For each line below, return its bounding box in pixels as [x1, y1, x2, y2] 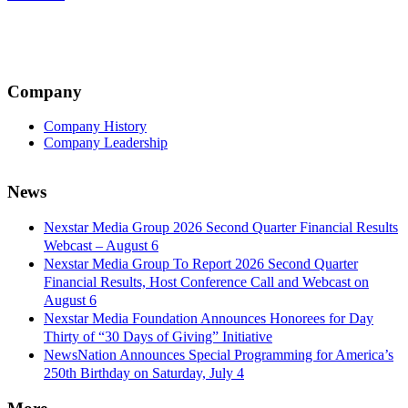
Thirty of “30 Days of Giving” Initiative [44, 328, 272, 344]
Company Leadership [44, 135, 168, 151]
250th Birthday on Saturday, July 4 [44, 364, 244, 381]
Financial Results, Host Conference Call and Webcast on [44, 273, 369, 290]
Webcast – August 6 [44, 237, 158, 253]
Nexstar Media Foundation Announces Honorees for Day [44, 310, 373, 326]
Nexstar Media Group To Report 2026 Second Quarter [44, 255, 358, 271]
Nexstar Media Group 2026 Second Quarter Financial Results [44, 219, 398, 235]
